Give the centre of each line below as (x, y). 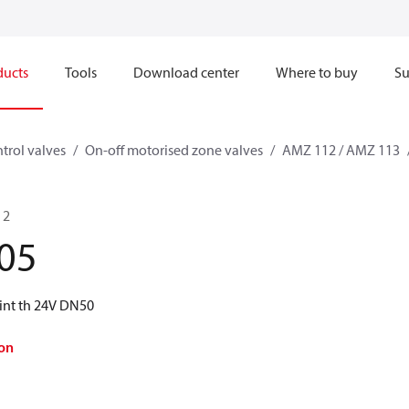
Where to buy (317, 72)
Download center (186, 72)
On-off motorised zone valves (174, 150)
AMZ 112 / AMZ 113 (341, 150)
